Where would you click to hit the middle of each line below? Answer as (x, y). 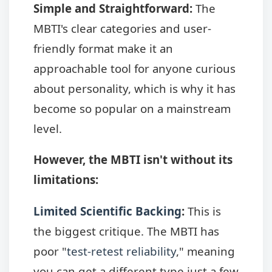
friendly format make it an (103, 48)
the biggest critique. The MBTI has (126, 231)
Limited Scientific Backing (107, 211)
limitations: (66, 180)
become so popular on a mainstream (132, 108)
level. (48, 128)
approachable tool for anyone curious (134, 68)
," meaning (206, 251)
